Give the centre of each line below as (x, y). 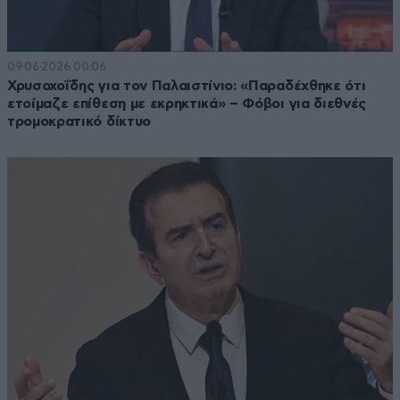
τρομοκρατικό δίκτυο (79, 122)
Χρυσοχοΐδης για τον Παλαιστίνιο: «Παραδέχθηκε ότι (187, 86)
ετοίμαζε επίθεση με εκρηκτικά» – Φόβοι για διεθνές (187, 104)
